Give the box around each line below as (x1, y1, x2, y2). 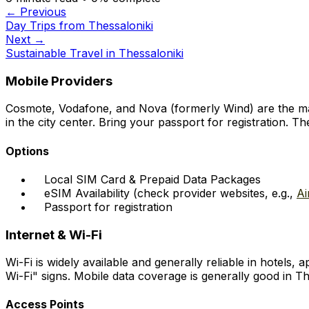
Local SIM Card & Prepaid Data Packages (44, 172, 261, 186)
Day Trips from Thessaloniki (6, 18, 153, 32)
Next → (6, 32, 45, 46)
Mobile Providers (6, 72, 112, 89)
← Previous (6, 4, 66, 19)
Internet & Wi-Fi (6, 226, 102, 243)
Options (6, 143, 49, 158)
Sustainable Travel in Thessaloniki (6, 46, 183, 60)
